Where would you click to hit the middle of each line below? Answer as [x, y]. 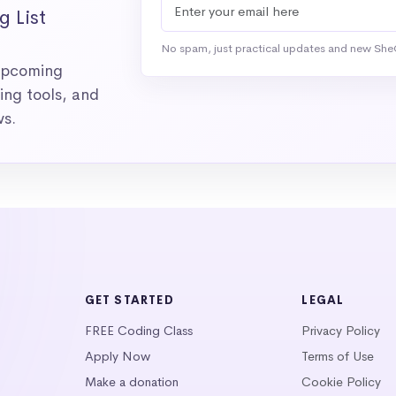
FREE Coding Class [138, 331]
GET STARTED [129, 301]
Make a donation [131, 382]
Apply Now [117, 357]
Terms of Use [338, 357]
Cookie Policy [342, 382]
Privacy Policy [341, 331]
